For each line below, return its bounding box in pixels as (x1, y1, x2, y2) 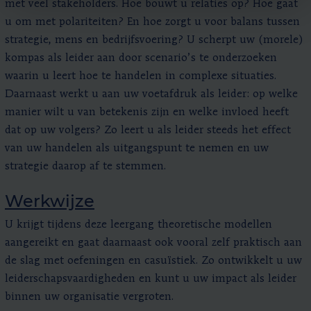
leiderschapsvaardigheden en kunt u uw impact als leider (5, 273, 296, 285)
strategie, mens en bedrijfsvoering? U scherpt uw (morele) (5, 34, 303, 46)
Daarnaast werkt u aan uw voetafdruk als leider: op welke (5, 88, 298, 100)
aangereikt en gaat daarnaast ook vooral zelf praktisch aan (5, 237, 302, 249)
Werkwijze (5, 190, 94, 211)
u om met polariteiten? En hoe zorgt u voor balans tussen (5, 16, 300, 28)
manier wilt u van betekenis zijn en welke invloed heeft (5, 106, 289, 118)
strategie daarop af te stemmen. (5, 160, 166, 172)
